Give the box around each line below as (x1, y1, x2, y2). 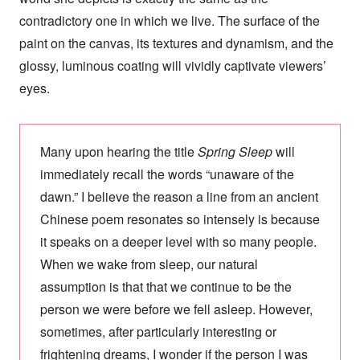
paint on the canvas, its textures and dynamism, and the (18, 34, 333, 53)
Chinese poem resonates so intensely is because (39, 210, 320, 229)
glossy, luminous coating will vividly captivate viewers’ (18, 56, 326, 76)
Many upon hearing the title (39, 142, 198, 162)
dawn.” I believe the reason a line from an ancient (39, 187, 318, 207)
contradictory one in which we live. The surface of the (18, 11, 320, 31)
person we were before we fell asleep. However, (39, 300, 313, 319)
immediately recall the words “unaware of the (39, 165, 294, 184)
